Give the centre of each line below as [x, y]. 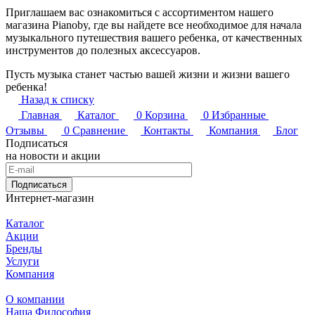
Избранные [239, 115]
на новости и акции [53, 156]
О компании [35, 300]
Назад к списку [58, 100]
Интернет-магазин [50, 198]
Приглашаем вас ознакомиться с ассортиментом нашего [140, 13]
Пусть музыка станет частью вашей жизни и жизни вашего [148, 75]
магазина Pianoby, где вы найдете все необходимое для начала [154, 25]
